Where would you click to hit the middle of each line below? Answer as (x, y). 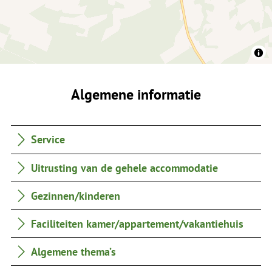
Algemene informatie (136, 94)
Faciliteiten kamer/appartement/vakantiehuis (138, 224)
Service (48, 139)
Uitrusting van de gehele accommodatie (125, 167)
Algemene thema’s (74, 252)
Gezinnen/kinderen (76, 195)
